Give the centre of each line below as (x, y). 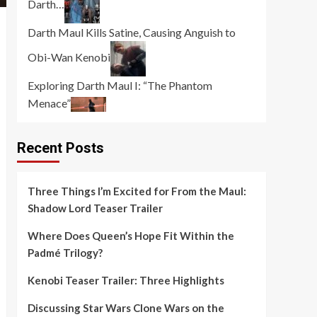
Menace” (49, 103)
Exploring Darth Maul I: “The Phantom (120, 85)
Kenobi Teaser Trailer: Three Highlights (126, 280)
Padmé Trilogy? (65, 252)
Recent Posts (60, 148)
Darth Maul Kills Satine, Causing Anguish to (131, 32)
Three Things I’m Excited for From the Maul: (137, 191)
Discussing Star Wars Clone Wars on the (126, 307)
